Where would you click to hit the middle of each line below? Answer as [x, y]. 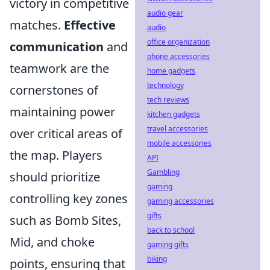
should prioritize [55, 177]
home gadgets [171, 71]
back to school [171, 230]
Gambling [163, 172]
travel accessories [177, 129]
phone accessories [178, 56]
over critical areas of [66, 133]
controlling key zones [69, 199]
